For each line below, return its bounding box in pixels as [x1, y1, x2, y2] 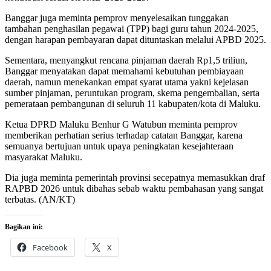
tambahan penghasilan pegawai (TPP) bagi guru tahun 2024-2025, [5, 24, 258, 34]
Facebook [33, 242, 68, 253]
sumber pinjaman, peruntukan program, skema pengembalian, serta [5, 88, 260, 99]
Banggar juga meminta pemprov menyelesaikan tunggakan [5, 13, 229, 24]
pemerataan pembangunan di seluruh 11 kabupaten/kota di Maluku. [5, 99, 261, 109]
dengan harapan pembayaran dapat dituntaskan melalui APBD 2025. [5, 34, 266, 45]
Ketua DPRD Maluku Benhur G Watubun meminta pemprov [5, 119, 238, 130]
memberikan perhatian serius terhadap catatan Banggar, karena [5, 130, 243, 141]
